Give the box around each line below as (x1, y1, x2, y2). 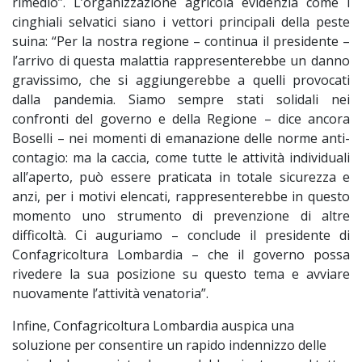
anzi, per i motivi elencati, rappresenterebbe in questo (12, 187, 350, 206)
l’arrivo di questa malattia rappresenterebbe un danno (12, 52, 350, 70)
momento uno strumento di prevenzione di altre (12, 207, 350, 225)
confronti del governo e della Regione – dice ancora (12, 110, 350, 128)
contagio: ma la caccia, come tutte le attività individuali (12, 149, 350, 167)
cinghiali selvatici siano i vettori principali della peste (12, 13, 350, 32)
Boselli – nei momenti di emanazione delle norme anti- (12, 129, 350, 148)
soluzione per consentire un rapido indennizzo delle (12, 336, 326, 355)
